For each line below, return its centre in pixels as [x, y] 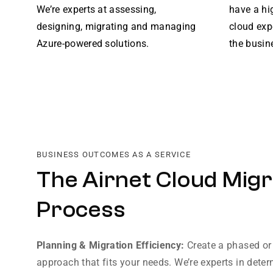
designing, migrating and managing [116, 27]
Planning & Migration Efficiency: [112, 246]
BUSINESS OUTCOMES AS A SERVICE [114, 155]
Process [81, 210]
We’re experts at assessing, [97, 9]
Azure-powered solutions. [93, 44]
